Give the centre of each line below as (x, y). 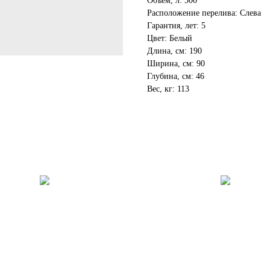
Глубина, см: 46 (176, 77)
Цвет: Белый (170, 39)
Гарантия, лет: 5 (176, 26)
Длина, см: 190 (174, 51)
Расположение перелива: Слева (204, 13)
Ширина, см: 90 (176, 64)
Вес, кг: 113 (168, 89)
